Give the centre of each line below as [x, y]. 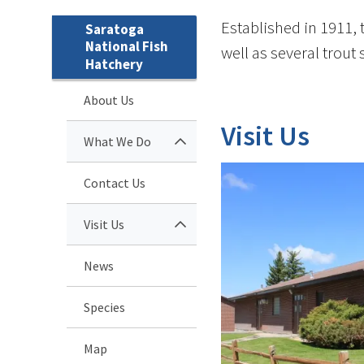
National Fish [127, 46]
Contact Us [115, 182]
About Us [109, 100]
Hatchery [114, 64]
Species [104, 307]
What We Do [117, 141]
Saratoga [115, 29]
